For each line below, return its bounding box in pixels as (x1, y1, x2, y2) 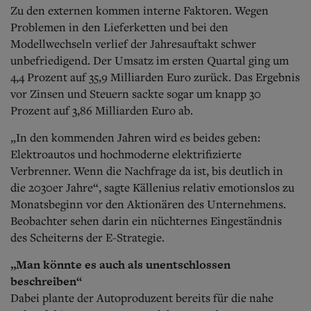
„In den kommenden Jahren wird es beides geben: (10, 129, 260, 145)
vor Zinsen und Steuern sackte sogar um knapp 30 (10, 85, 261, 101)
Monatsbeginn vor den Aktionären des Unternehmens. (10, 196, 286, 212)
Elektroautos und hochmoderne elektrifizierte (10, 146, 242, 162)
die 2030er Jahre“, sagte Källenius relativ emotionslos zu (10, 179, 294, 195)
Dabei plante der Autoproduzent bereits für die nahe (10, 289, 274, 305)
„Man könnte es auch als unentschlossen (10, 255, 230, 273)
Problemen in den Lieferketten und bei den (10, 19, 228, 35)
